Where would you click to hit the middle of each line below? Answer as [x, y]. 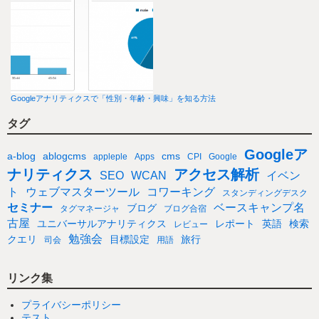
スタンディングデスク [265, 193]
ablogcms [64, 156]
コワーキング [181, 192]
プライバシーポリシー [71, 304]
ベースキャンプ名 [259, 208]
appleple [110, 157]
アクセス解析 [216, 175]
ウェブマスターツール [83, 192]
